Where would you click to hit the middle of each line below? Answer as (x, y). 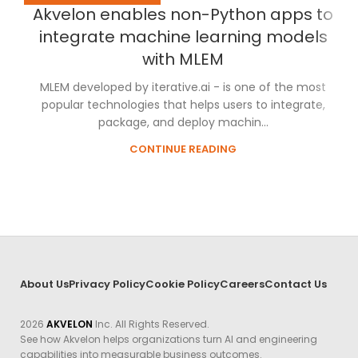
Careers (243, 284)
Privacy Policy (107, 284)
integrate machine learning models (183, 37)
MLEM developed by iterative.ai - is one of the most (183, 88)
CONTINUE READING (183, 149)
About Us (45, 284)
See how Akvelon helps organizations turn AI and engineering (169, 339)
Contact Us (296, 284)
